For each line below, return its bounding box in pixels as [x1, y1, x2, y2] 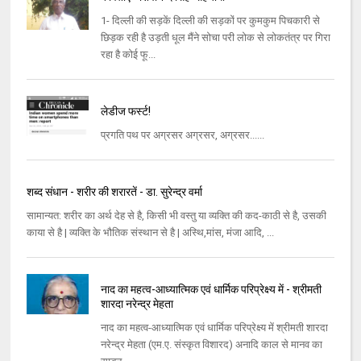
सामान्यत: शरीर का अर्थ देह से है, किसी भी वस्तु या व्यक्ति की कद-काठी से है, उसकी [27, 210, 327, 222]
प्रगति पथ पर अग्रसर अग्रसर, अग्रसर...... [100, 129, 264, 142]
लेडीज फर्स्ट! [100, 105, 151, 118]
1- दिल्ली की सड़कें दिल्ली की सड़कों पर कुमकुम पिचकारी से [100, 15, 320, 27]
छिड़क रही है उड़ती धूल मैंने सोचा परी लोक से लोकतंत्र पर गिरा [100, 31, 330, 44]
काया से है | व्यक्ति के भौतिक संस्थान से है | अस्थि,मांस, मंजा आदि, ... [27, 226, 275, 239]
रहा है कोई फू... [100, 48, 156, 61]
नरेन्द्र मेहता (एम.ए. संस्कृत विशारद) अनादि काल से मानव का [100, 338, 322, 351]
